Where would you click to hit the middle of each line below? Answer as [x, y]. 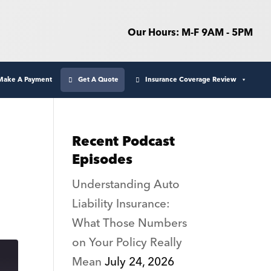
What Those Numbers [130, 223]
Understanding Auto [126, 184]
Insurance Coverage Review [191, 79]
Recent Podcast [124, 142]
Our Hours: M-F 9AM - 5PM [190, 32]
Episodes [103, 160]
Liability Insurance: [121, 204]
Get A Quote [99, 79]
